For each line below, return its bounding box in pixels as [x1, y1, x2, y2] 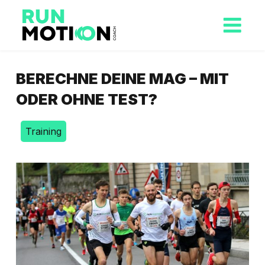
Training [25, 125, 62, 137]
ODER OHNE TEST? [15, 90, 157, 108]
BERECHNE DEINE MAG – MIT [15, 69, 229, 88]
